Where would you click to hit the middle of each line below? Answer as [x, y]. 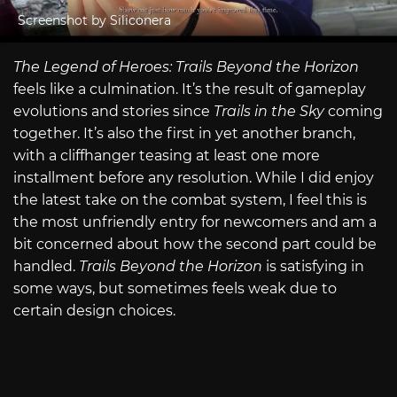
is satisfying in [315, 266]
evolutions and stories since [113, 111]
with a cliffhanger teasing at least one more [167, 155]
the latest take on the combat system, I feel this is [190, 199]
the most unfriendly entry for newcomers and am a [195, 222]
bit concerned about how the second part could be [195, 244]
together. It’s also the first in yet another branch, [184, 133]
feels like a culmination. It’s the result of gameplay [190, 89]
